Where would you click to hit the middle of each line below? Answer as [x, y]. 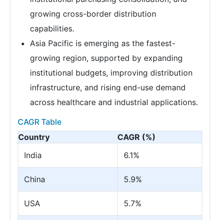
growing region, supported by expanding [106, 58]
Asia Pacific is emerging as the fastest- [103, 43]
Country [34, 137]
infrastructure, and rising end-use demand [108, 87]
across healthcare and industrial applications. [114, 102]
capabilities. [52, 28]
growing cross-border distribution [93, 14]
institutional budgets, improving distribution [111, 72]
